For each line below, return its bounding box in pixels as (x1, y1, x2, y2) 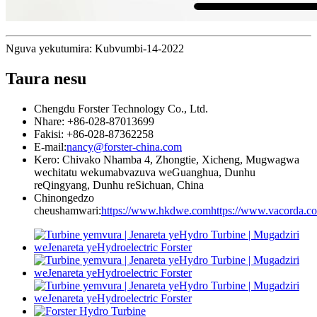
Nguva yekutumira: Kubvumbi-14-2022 (6, 42, 184, 55)
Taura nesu (6, 69, 86, 88)
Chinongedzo (34, 192, 94, 204)
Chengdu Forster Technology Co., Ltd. (34, 103, 208, 115)
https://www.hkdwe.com (101, 204, 211, 217)
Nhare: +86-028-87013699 (34, 115, 154, 128)
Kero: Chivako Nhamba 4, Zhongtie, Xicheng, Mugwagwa (34, 154, 299, 166)
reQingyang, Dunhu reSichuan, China (34, 179, 204, 192)
